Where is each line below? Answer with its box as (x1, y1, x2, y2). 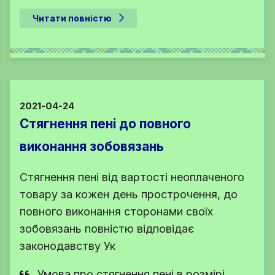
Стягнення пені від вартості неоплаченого (20, 171, 244, 184)
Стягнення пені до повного (20, 116, 191, 132)
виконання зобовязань (20, 139, 164, 155)
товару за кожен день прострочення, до (20, 188, 238, 201)
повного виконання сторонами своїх (20, 205, 213, 219)
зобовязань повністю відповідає (20, 222, 194, 236)
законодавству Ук (20, 239, 115, 253)
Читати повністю (33, 13, 112, 24)
